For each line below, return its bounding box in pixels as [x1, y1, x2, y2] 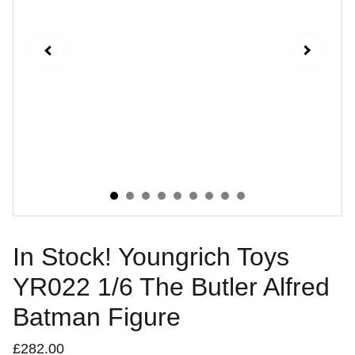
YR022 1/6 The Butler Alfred [13, 273, 330, 301]
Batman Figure [13, 303, 181, 331]
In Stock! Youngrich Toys [13, 242, 289, 271]
